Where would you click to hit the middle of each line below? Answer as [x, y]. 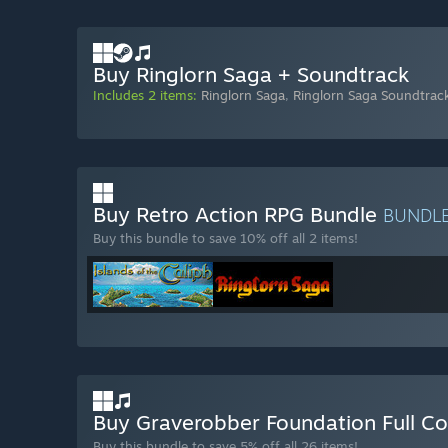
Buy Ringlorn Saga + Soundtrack [251, 74]
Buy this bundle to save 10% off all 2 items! [225, 238]
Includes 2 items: [145, 95]
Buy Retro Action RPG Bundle [238, 214]
